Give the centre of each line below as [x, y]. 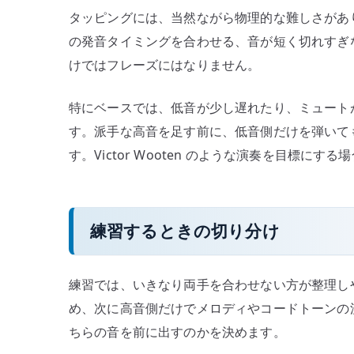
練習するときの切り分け [185, 231]
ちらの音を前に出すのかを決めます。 [177, 331]
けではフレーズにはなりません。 [165, 64]
